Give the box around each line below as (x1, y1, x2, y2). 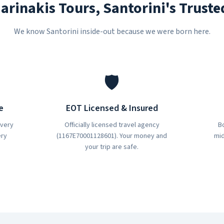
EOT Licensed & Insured (65, 102, 158, 114)
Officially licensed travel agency (64, 120, 159, 130)
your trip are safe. (85, 142, 139, 152)
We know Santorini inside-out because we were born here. (13, 26, 210, 37)
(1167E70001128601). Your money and (56, 131, 167, 141)
